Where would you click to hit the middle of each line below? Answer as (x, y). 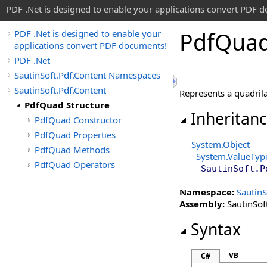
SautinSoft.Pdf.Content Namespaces (87, 75)
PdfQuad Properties (75, 135)
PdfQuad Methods (72, 150)
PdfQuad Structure (67, 105)
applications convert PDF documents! (91, 45)
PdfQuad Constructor (78, 120)
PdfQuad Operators (75, 164)
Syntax (216, 229)
